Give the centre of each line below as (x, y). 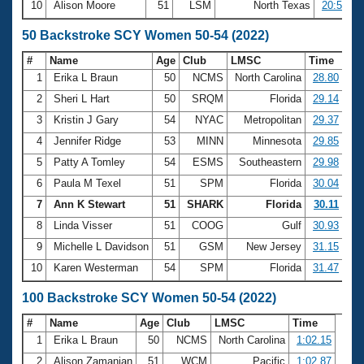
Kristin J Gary (86, 119)
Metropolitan (273, 119)
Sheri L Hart (82, 98)
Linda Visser (83, 225)
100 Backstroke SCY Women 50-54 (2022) (149, 297)
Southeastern (270, 162)
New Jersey (274, 246)
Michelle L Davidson (101, 246)
